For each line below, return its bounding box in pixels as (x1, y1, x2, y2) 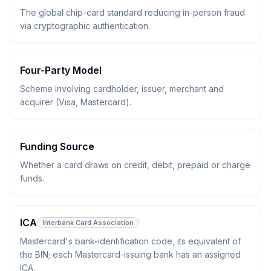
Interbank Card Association (42, 218, 134, 227)
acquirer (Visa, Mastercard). (20, 97, 131, 107)
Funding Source (20, 140, 94, 152)
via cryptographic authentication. (20, 21, 150, 31)
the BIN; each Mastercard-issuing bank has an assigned (20, 249, 241, 260)
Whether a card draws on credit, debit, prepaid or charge (20, 160, 250, 170)
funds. (20, 173, 44, 183)
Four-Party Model (20, 64, 102, 76)
